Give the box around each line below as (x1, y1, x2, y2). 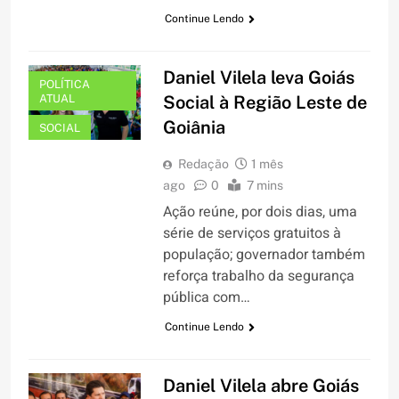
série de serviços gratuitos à (162, 223, 341, 245)
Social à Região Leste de (162, 92, 367, 114)
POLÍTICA (39, 77, 90, 92)
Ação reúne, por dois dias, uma (162, 201, 357, 224)
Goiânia (162, 117, 225, 139)
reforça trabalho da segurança (162, 265, 354, 288)
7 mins (246, 178, 283, 193)
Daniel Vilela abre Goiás (162, 375, 359, 397)
